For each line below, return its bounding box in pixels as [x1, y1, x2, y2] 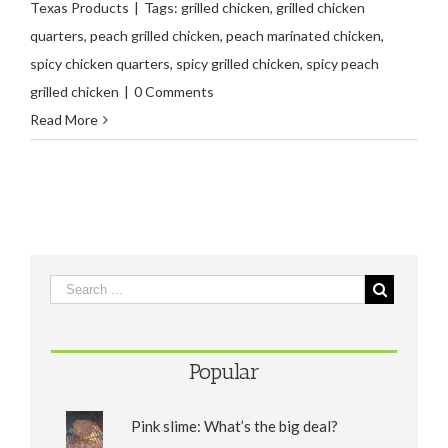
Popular [188, 358, 260, 386]
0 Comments [134, 83, 214, 101]
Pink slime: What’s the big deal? [131, 417, 338, 436]
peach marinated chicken [226, 27, 381, 45]
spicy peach [306, 55, 379, 73]
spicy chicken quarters [30, 55, 170, 73]
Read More [30, 111, 98, 129]
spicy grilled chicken [176, 55, 300, 73]
